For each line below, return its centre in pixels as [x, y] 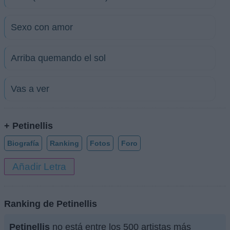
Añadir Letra [39, 166]
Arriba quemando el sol [58, 58]
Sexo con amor [42, 27]
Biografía [23, 143]
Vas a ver [30, 89]
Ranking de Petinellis [51, 203]
